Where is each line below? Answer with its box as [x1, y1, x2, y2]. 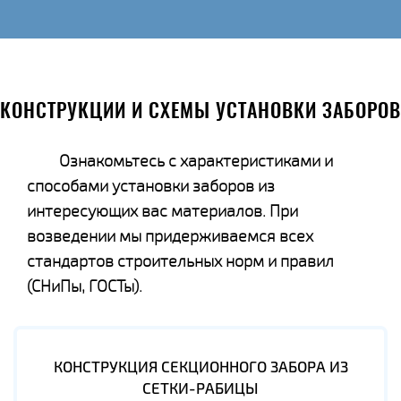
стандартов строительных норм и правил [27, 251, 334, 271]
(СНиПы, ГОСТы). [27, 276, 142, 296]
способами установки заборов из [27, 175, 275, 196]
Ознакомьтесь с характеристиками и [59, 150, 333, 171]
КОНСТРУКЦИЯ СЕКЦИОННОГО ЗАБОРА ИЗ [53, 356, 348, 377]
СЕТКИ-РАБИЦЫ [142, 378, 259, 398]
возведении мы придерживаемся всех [27, 226, 313, 246]
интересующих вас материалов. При [27, 200, 298, 221]
